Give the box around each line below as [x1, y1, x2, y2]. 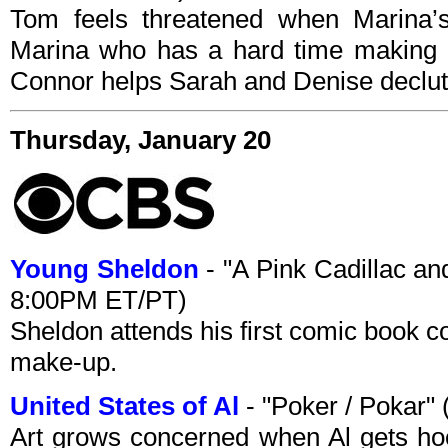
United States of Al [10, 391, 239, 422]
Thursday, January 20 [10, 125, 271, 156]
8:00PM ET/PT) [10, 285, 187, 316]
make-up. [10, 347, 117, 378]
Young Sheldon [10, 254, 199, 285]
